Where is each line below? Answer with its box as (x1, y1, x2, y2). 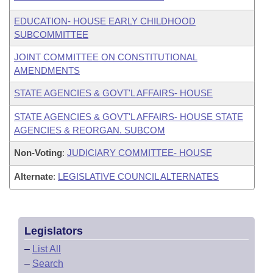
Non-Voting (14, 147, 62, 158)
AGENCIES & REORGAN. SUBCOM (14, 125, 165, 135)
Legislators (24, 225, 83, 237)
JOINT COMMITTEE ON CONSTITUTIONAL (14, 52, 197, 62)
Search (32, 258, 63, 269)
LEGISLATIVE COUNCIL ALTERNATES (58, 171, 219, 182)
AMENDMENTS (14, 65, 80, 76)
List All (32, 244, 61, 254)
